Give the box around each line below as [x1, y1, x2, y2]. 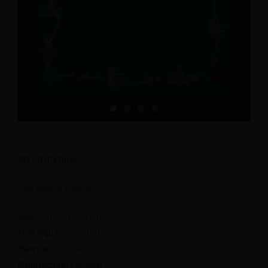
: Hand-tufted [58, 226, 110, 237]
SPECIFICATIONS [17, 153, 80, 165]
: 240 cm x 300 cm [33, 209, 102, 221]
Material [17, 242, 48, 254]
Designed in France [17, 181, 90, 193]
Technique [17, 226, 59, 237]
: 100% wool [48, 242, 94, 254]
